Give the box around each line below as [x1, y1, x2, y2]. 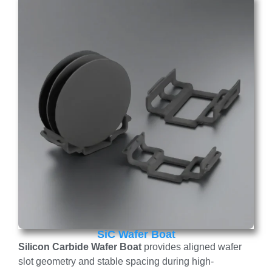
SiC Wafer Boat [97, 228, 175, 240]
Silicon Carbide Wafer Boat [18, 241, 141, 252]
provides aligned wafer [141, 241, 242, 252]
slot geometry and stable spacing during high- [18, 256, 214, 267]
